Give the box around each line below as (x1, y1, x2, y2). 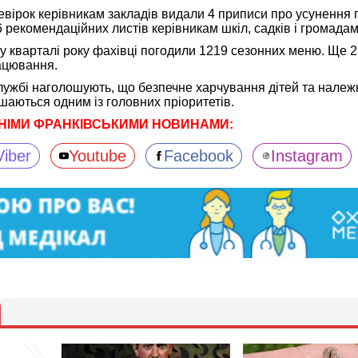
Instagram (270, 147, 343, 165)
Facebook (163, 147, 233, 165)
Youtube (68, 147, 126, 165)
